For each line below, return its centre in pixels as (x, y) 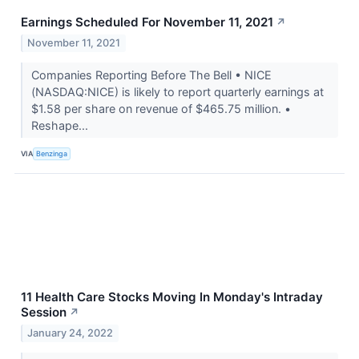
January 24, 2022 (71, 333)
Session (44, 312)
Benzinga (52, 154)
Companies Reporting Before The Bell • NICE (151, 75)
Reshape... (61, 125)
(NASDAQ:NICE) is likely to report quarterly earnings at (177, 91)
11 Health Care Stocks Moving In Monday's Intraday (172, 296)
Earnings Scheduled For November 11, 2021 (147, 22)
